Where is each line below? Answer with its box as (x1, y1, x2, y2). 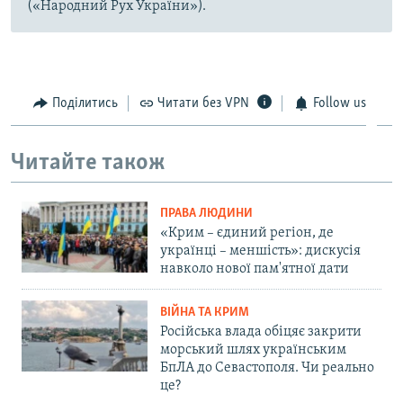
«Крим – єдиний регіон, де (160, 226, 334, 241)
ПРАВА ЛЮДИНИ (160, 207, 253, 221)
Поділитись (51, 96, 118, 112)
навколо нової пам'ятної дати (160, 262, 349, 277)
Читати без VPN (157, 96, 249, 112)
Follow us (312, 96, 366, 112)
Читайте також (11, 150, 166, 175)
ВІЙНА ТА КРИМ (160, 306, 249, 320)
